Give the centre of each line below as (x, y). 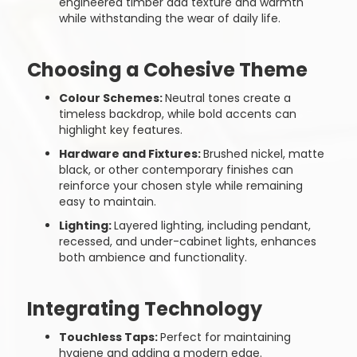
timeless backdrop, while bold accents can (177, 114)
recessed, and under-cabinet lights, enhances (187, 241)
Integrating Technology (144, 309)
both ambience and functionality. (153, 257)
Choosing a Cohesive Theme (167, 70)
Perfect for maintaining (225, 337)
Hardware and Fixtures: (131, 154)
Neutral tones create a (228, 98)
